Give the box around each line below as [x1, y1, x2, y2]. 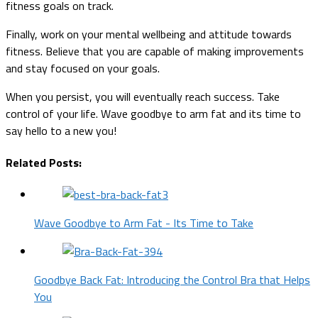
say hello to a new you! [6, 121, 116, 139]
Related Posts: [6, 153, 82, 171]
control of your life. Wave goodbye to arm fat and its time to [6, 104, 301, 122]
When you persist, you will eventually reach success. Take [6, 87, 280, 105]
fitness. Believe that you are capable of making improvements [6, 42, 304, 60]
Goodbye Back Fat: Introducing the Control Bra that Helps [34, 271, 310, 289]
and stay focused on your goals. [6, 59, 160, 77]
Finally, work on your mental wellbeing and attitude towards [6, 25, 292, 43]
